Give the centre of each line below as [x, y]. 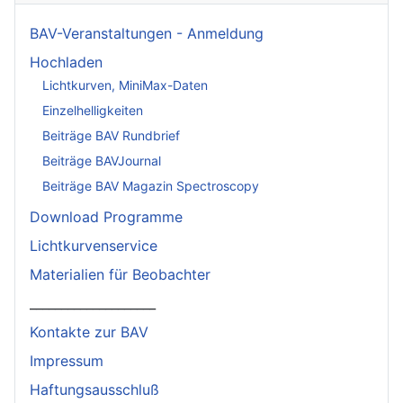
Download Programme [106, 216]
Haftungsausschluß [94, 389]
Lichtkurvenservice [94, 245]
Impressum [67, 360]
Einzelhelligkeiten [93, 111]
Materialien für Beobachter [120, 274]
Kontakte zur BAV [89, 331]
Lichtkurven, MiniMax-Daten [125, 85]
